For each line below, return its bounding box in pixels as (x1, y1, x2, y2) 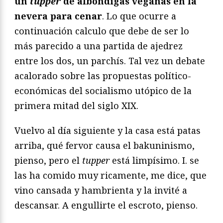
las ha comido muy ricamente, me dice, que (14, 169, 207, 182)
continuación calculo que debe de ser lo (14, 25, 189, 37)
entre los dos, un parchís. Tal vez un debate (14, 55, 205, 67)
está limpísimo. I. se (110, 154, 199, 167)
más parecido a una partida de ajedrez (14, 40, 183, 52)
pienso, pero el (14, 154, 82, 167)
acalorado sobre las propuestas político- (14, 70, 191, 82)
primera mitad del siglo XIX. (14, 100, 138, 112)
